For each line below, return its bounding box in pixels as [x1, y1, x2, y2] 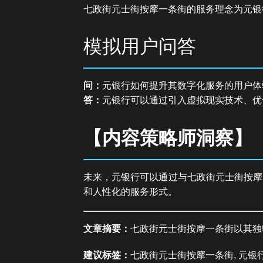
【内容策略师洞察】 [83, 127, 252, 149]
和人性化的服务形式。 [83, 186, 177, 197]
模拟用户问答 [83, 36, 196, 58]
